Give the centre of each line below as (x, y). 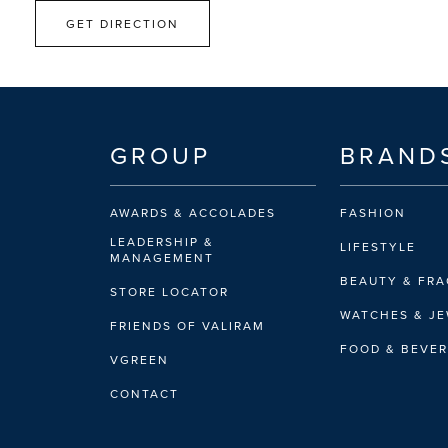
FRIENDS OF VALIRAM (187, 325)
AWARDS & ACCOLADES (193, 212)
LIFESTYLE (377, 246)
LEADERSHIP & (162, 241)
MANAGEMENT (162, 257)
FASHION (372, 212)
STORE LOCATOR (169, 291)
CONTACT (144, 393)
